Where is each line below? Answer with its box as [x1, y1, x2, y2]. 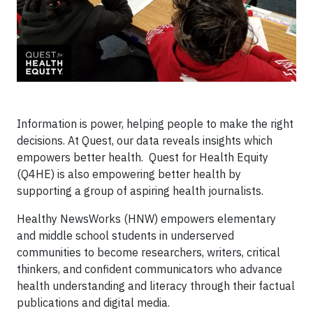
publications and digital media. [17, 296, 170, 310]
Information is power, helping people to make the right [17, 117, 293, 131]
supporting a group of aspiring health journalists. [17, 184, 263, 198]
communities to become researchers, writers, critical [17, 245, 280, 259]
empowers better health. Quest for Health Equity [17, 150, 268, 164]
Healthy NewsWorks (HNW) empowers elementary [17, 212, 276, 226]
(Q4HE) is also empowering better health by [17, 167, 241, 181]
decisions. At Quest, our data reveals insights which [17, 133, 272, 147]
